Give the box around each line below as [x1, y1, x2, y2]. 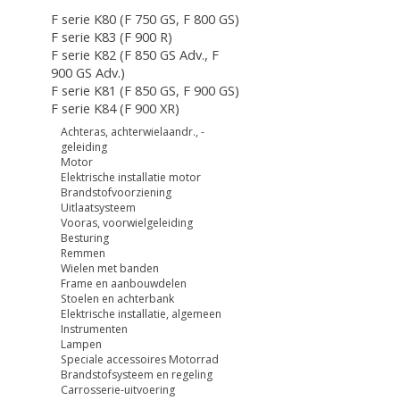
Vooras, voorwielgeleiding [61, 215, 194, 231]
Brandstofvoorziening [61, 185, 172, 201]
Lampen [61, 337, 103, 353]
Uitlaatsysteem [61, 200, 137, 216]
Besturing [61, 230, 110, 246]
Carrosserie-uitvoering [61, 382, 176, 398]
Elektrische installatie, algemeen [61, 306, 222, 322]
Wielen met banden [61, 261, 160, 277]
